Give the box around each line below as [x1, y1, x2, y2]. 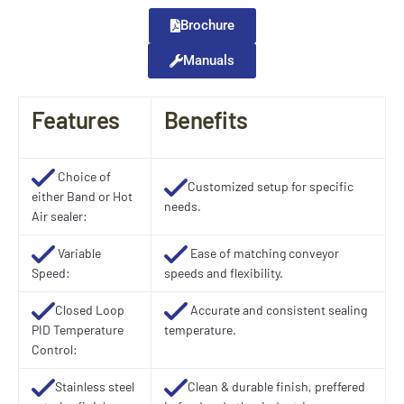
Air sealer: [32, 208, 87, 225]
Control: [32, 342, 78, 358]
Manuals [183, 51, 234, 69]
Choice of [55, 168, 111, 184]
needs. [164, 198, 201, 215]
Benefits [164, 105, 248, 133]
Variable [55, 244, 101, 261]
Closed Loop [55, 301, 124, 317]
